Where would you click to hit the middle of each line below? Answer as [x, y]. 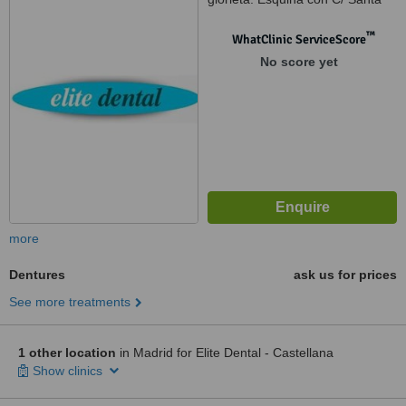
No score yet [299, 62]
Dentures [37, 275]
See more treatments [70, 302]
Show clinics [69, 371]
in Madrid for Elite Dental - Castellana [225, 353]
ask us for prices [345, 275]
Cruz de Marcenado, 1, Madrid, [297, 17]
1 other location [67, 353]
